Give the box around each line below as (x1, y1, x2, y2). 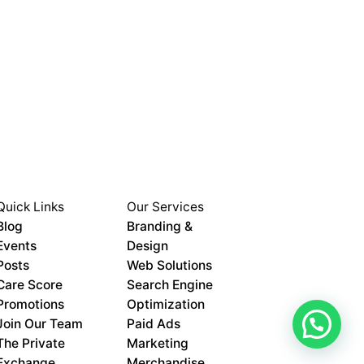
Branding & (127, 218, 193, 234)
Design (127, 237, 169, 253)
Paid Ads (127, 315, 181, 331)
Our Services (127, 198, 205, 214)
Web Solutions (127, 257, 213, 273)
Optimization (127, 296, 206, 312)
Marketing (127, 335, 189, 351)
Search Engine (127, 276, 214, 292)
